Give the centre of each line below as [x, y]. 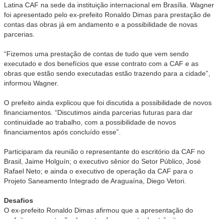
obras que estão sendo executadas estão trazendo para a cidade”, [107, 73]
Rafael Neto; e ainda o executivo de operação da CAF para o [99, 171]
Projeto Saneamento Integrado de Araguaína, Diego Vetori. [95, 181]
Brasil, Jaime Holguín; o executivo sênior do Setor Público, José [102, 161]
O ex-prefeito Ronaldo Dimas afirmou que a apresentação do [99, 210]
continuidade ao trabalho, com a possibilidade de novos [90, 122]
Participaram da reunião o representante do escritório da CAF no [104, 151]
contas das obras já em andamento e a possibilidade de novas [101, 24]
